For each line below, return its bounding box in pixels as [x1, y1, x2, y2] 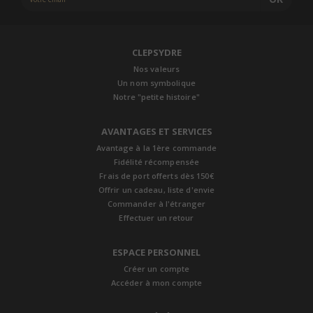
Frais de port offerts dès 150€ [99, 170, 214, 181]
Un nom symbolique [117, 77, 196, 88]
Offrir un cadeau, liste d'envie [98, 184, 215, 195]
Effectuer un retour [119, 212, 194, 223]
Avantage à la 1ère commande [96, 142, 217, 153]
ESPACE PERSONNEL [112, 245, 201, 259]
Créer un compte [123, 263, 190, 274]
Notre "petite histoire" [113, 91, 200, 102]
